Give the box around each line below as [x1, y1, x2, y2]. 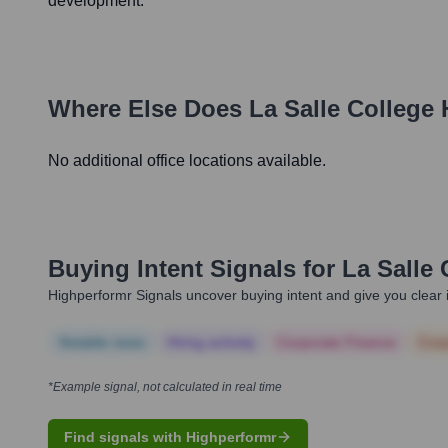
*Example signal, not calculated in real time [48, 380, 282, 395]
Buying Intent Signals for [48, 255, 335, 283]
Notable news [59, 334, 145, 351]
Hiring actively [167, 334, 255, 351]
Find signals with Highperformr [64, 429, 276, 446]
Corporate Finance [277, 334, 396, 351]
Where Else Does [48, 95, 249, 123]
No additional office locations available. [48, 152, 326, 170]
